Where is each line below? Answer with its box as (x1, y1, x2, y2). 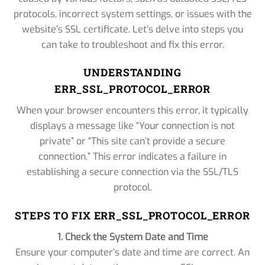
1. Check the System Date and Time (57, 230, 208, 243)
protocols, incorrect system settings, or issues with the (13, 7, 252, 20)
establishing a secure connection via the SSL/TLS (27, 166, 238, 179)
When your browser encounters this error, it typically (17, 104, 248, 117)
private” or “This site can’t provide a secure (40, 135, 225, 148)
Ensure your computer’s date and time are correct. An (15, 245, 250, 258)
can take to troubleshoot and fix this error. (41, 38, 224, 51)
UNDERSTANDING (83, 66, 182, 80)
